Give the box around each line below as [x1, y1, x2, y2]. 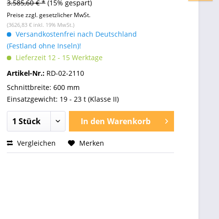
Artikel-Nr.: [7, 68, 46, 78]
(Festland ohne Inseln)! [7, 41, 81, 50]
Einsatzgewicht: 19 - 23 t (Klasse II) [7, 94, 119, 104]
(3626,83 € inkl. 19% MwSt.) [7, 21, 74, 28]
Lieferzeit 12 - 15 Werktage [14, 53, 103, 62]
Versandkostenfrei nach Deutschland [14, 29, 137, 39]
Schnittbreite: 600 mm [7, 83, 80, 92]
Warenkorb [107, 116, 151, 127]
